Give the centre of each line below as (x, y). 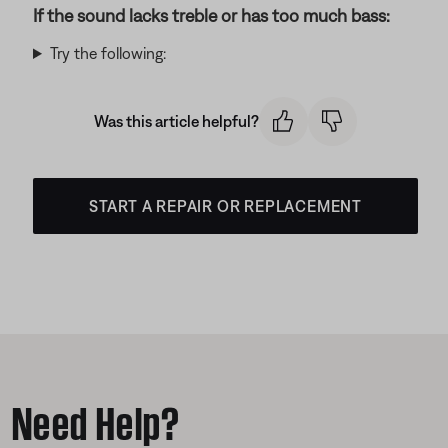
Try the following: (107, 53)
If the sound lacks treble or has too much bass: (211, 15)
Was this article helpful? (176, 121)
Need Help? (96, 418)
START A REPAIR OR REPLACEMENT (225, 205)
